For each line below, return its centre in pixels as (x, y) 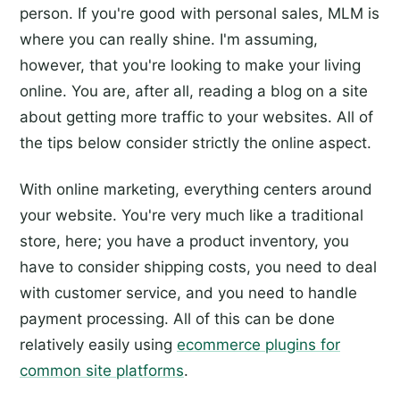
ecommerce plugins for (258, 344)
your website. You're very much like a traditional (192, 215)
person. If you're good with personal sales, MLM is (200, 13)
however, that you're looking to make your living (190, 65)
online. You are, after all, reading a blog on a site (194, 91)
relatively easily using (98, 344)
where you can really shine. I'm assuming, (169, 39)
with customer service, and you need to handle (188, 292)
